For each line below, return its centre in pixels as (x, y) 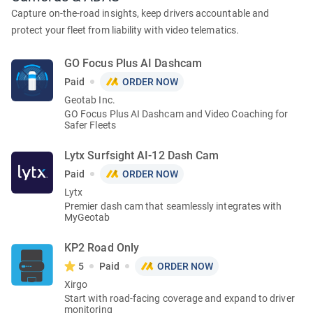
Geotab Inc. (90, 100)
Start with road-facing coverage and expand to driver (180, 298)
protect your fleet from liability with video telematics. (125, 30)
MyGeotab (87, 217)
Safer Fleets (90, 125)
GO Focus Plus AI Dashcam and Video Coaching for (176, 114)
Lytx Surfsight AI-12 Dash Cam (142, 155)
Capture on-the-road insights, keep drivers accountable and (140, 13)
